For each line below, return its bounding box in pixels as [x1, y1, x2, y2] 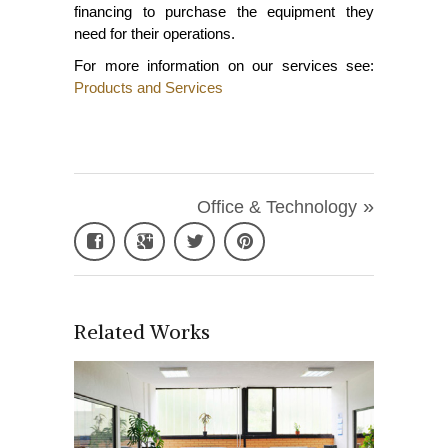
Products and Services [74, 78, 223, 96]
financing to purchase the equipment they [74, 2, 374, 20]
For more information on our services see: [74, 56, 374, 74]
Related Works [74, 318, 210, 344]
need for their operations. [74, 24, 235, 42]
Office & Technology [197, 196, 357, 217]
